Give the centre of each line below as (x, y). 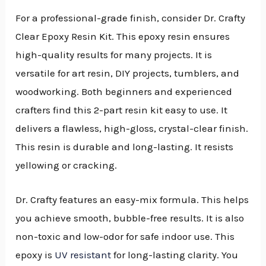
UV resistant (83, 254)
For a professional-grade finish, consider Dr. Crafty (131, 18)
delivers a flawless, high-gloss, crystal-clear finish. (132, 128)
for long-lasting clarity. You (175, 254)
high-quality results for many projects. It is (114, 54)
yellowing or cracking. (66, 165)
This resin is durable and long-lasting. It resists (125, 146)
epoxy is (35, 254)
